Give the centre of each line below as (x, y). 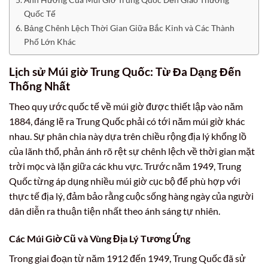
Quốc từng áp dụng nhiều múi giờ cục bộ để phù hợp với (125, 181)
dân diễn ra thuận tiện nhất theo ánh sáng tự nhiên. (115, 211)
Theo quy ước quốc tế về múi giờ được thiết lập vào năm (126, 106)
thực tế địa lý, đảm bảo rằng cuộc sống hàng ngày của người (131, 196)
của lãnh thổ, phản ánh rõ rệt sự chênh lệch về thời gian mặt (132, 151)
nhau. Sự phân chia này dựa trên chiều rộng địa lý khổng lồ (128, 136)
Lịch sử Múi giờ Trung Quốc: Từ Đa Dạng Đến (125, 71)
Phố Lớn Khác (50, 41)
